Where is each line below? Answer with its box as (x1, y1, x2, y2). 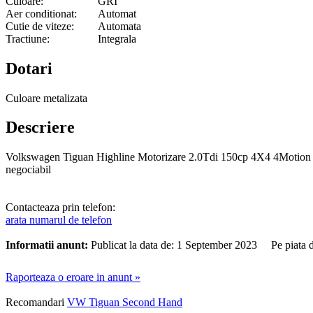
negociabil (6, 163, 51, 176)
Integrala (98, 32, 136, 45)
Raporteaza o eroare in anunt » (6, 271, 140, 284)
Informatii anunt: (6, 239, 88, 252)
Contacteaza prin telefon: (6, 201, 115, 214)
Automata (98, 20, 141, 32)
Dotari (6, 59, 52, 78)
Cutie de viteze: (6, 20, 74, 32)
